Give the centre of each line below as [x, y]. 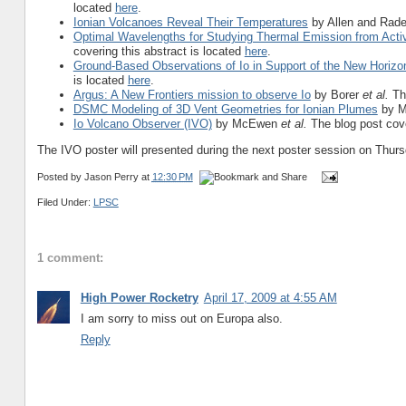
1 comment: [70, 258]
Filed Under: [65, 202]
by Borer [336, 94]
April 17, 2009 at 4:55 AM [270, 298]
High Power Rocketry [139, 298]
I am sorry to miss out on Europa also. [181, 319]
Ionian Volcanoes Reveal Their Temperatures [190, 22]
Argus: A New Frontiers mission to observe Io [192, 94]
